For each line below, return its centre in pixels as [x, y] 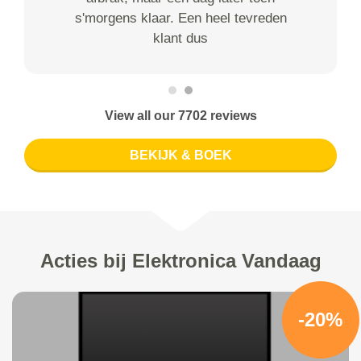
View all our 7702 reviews [180, 116]
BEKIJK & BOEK [180, 156]
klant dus [180, 39]
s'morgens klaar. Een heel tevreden [180, 19]
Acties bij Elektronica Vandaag [180, 261]
